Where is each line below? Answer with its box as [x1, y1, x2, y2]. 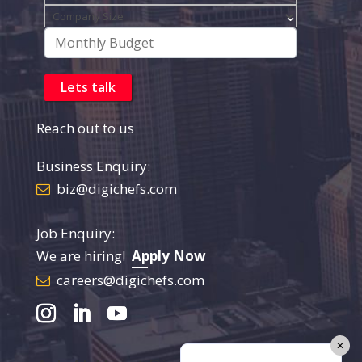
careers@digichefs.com [56, 270, 204, 289]
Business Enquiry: [36, 156, 150, 175]
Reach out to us [36, 118, 134, 137]
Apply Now [131, 246, 206, 265]
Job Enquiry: [36, 223, 115, 242]
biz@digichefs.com [56, 179, 177, 198]
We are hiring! [36, 246, 132, 265]
